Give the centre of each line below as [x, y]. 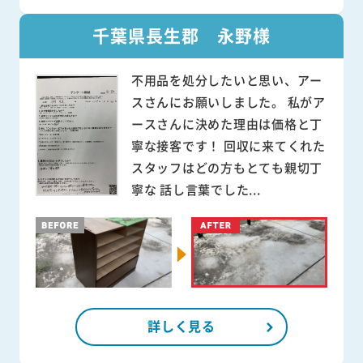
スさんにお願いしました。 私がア [228, 102]
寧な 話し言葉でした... [196, 190]
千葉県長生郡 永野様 [181, 35]
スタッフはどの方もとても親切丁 [226, 168]
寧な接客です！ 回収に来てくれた [228, 146]
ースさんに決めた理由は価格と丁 [226, 124]
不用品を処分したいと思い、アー [226, 80]
